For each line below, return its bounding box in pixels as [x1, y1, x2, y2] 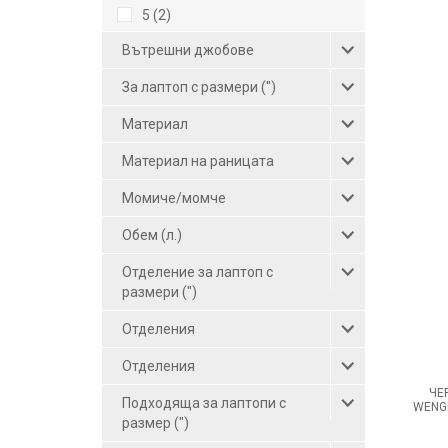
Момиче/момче [122, 189, 226, 206]
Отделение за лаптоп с [122, 263, 273, 280]
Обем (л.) [122, 226, 182, 243]
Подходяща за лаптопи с [122, 394, 286, 411]
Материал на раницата [122, 152, 274, 169]
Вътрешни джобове [122, 41, 254, 58]
